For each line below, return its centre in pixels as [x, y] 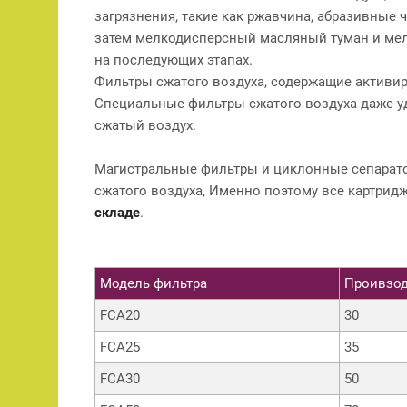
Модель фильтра [154, 283]
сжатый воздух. [145, 125]
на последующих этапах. [174, 60]
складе [117, 212]
